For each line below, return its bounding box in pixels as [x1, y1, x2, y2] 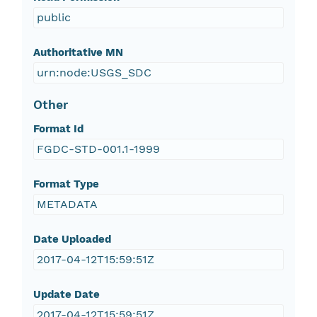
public [36, 11, 71, 25]
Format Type [33, 178, 99, 191]
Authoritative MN [33, 46, 123, 59]
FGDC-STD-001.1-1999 [36, 142, 160, 156]
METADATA [36, 197, 98, 212]
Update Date [33, 288, 100, 301]
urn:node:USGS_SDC [36, 66, 151, 80]
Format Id [33, 122, 83, 136]
